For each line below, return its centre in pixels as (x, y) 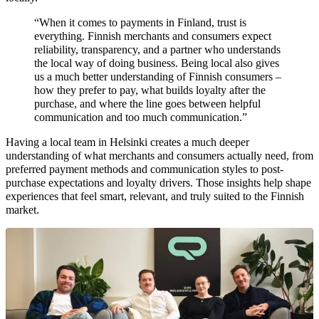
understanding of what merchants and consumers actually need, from (159, 156)
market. (22, 210)
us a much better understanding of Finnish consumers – (158, 77)
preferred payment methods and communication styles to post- (145, 169)
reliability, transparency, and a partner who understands (157, 50)
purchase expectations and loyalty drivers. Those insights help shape (158, 183)
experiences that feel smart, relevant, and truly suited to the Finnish (155, 197)
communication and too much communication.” (141, 117)
